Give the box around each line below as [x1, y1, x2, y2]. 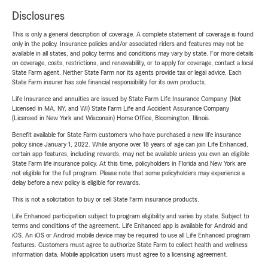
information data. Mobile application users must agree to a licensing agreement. [12, 251, 228, 258]
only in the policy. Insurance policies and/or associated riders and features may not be [12, 40, 243, 48]
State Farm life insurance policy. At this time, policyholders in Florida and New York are [12, 160, 246, 167]
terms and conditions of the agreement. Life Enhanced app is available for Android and [12, 222, 248, 230]
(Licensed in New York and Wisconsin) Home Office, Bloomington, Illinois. [12, 114, 211, 122]
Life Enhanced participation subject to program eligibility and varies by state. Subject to [12, 212, 249, 220]
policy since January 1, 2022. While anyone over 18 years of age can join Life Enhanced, [12, 141, 248, 148]
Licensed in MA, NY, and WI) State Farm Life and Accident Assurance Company [12, 105, 229, 112]
